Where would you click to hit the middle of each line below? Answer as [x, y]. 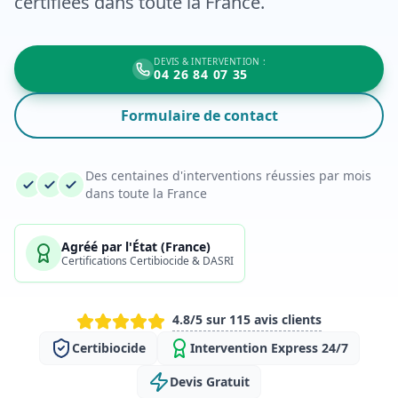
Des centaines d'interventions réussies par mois [228, 175]
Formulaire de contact [199, 115]
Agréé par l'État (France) [136, 246]
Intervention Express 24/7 [269, 348]
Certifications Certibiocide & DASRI [147, 260]
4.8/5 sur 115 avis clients [247, 319]
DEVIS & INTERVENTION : [210, 61]
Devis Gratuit [210, 382]
